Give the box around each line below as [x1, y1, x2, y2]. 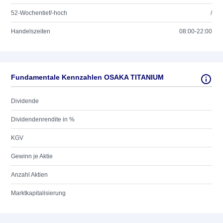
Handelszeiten [11, 28, 50, 35]
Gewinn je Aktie [11, 153, 53, 160]
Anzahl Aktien [11, 171, 48, 178]
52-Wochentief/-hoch [11, 9, 67, 16]
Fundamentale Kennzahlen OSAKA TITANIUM [11, 73, 164, 81]
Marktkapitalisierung [11, 190, 66, 197]
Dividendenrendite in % [11, 116, 75, 123]
